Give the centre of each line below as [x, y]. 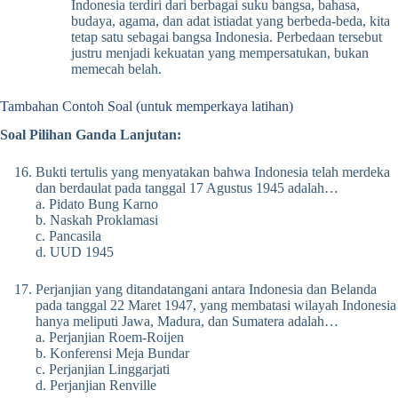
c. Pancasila [68, 236]
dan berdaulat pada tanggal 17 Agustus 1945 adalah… [187, 188]
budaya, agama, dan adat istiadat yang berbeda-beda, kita [231, 20]
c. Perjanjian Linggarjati [103, 370]
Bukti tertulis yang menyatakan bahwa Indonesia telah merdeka [213, 172]
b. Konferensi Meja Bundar [112, 354]
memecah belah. [116, 68]
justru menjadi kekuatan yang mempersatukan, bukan [220, 52]
